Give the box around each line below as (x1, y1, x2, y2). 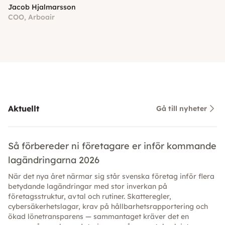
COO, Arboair (8, 13, 55, 22)
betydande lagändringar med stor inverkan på (8, 182, 167, 191)
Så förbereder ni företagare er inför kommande (8, 140, 216, 152)
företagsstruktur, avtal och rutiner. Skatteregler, (8, 192, 171, 201)
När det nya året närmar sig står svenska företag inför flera (8, 172, 214, 181)
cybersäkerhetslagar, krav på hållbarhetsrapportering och (8, 202, 208, 211)
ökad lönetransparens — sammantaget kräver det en (8, 212, 189, 221)
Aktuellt (8, 103, 39, 114)
